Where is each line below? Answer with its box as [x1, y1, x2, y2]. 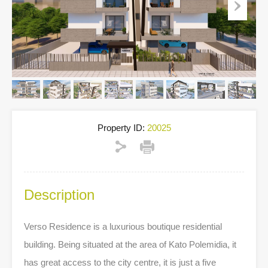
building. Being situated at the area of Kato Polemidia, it [24, 239, 236, 250]
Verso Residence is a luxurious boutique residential [24, 221, 222, 232]
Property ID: [97, 123, 145, 133]
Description [24, 187, 95, 203]
